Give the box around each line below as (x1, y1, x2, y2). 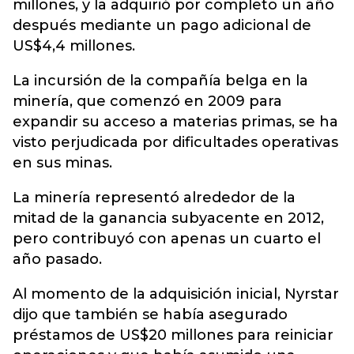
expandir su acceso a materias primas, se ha (13, 113, 338, 130)
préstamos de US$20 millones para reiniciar (13, 326, 333, 344)
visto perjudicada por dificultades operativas (13, 134, 338, 151)
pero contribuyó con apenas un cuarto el (13, 230, 321, 247)
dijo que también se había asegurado (13, 306, 288, 323)
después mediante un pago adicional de (13, 17, 311, 34)
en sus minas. (13, 154, 112, 171)
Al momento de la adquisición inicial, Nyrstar (13, 285, 339, 303)
